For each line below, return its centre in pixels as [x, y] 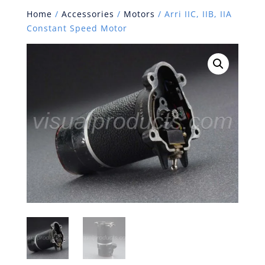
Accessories [88, 14]
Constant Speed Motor [77, 28]
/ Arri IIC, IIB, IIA [193, 14]
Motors [139, 14]
